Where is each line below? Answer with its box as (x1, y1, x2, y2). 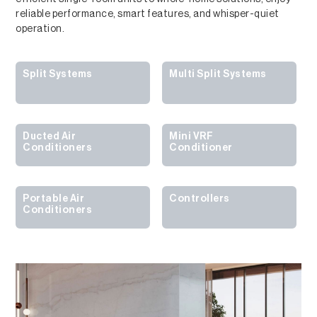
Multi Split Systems (169, 69, 267, 80)
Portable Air (23, 194, 85, 204)
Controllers (169, 194, 230, 204)
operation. (16, 24, 65, 35)
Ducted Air (23, 132, 76, 142)
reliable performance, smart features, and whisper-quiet (16, 9, 279, 20)
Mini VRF (169, 132, 214, 142)
